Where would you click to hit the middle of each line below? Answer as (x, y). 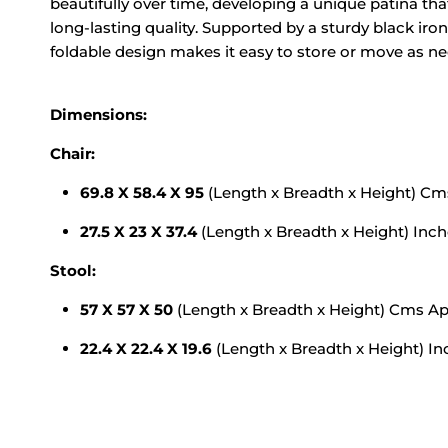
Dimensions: (98, 115)
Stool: (73, 271)
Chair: (72, 154)
